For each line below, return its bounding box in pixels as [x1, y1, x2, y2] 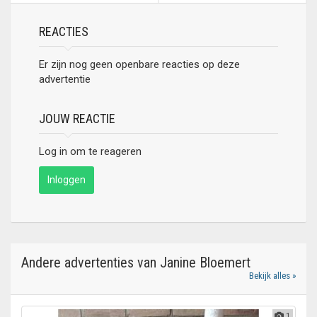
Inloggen [47, 174, 86, 185]
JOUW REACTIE [39, 111, 115, 126]
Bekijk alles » [249, 270, 296, 281]
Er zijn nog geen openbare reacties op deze [39, 58, 240, 71]
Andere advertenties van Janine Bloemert [21, 254, 250, 271]
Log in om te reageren [39, 145, 142, 158]
